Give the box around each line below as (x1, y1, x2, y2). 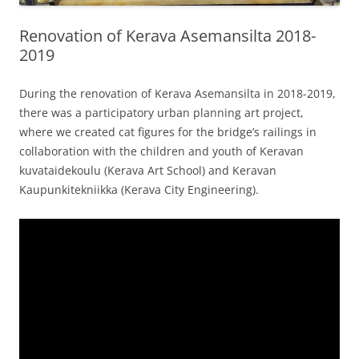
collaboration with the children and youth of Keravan (19, 143, 304, 159)
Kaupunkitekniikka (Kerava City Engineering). (19, 181, 259, 197)
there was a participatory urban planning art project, (19, 104, 304, 120)
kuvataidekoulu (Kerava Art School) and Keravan (19, 162, 276, 178)
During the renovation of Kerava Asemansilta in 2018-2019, (19, 85, 336, 101)
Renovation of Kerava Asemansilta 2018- (19, 24, 316, 46)
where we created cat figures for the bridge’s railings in (19, 123, 317, 139)
